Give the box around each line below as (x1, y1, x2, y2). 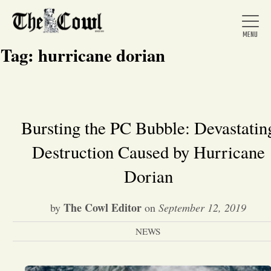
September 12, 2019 (158, 200, 246, 215)
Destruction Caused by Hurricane (31, 140, 265, 163)
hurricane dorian (38, 42, 165, 68)
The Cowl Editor (64, 200, 142, 215)
